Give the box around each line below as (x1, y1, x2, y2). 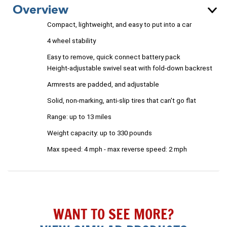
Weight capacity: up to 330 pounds (47, 129, 152, 137)
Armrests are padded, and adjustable (47, 81, 159, 89)
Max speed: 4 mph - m (47, 145, 113, 154)
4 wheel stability (47, 37, 96, 45)
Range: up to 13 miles (47, 113, 111, 121)
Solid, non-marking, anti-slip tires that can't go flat (47, 97, 196, 105)
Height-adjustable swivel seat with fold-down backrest (47, 64, 212, 72)
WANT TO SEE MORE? (53, 204, 174, 224)
